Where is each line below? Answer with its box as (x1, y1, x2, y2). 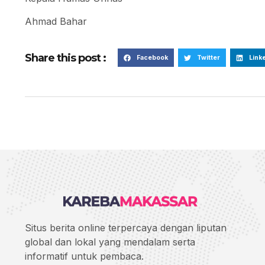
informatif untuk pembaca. (25, 250, 144, 263)
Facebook (136, 53, 168, 62)
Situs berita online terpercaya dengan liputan (25, 222, 227, 234)
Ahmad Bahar (25, 15, 87, 27)
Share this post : (25, 51, 106, 65)
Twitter (196, 53, 220, 62)
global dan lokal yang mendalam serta (25, 236, 195, 248)
